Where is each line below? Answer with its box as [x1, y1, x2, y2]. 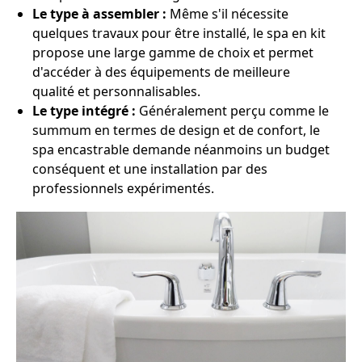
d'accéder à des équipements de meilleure [32, 63, 290, 81]
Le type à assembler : [32, 5, 166, 23]
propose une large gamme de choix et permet [32, 44, 314, 61]
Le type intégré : [32, 102, 136, 120]
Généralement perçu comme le [136, 102, 329, 120]
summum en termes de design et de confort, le [32, 121, 320, 139]
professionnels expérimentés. [32, 179, 214, 197]
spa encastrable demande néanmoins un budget [32, 141, 330, 158]
